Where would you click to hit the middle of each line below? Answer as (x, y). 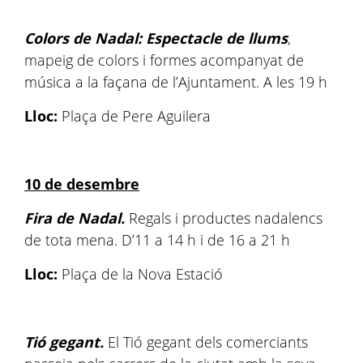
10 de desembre (82, 184)
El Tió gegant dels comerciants (206, 342)
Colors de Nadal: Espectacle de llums (156, 38)
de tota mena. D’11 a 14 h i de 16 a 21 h (157, 240)
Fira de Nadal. (77, 218)
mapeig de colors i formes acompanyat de (164, 60)
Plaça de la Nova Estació (142, 274)
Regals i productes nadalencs (226, 218)
